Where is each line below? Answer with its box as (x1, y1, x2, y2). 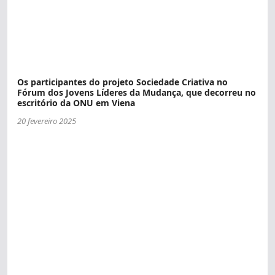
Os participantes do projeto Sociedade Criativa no (17, 76, 228, 88)
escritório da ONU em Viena (17, 97, 135, 109)
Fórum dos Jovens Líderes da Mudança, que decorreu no (17, 87, 256, 99)
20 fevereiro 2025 (17, 115, 76, 127)
